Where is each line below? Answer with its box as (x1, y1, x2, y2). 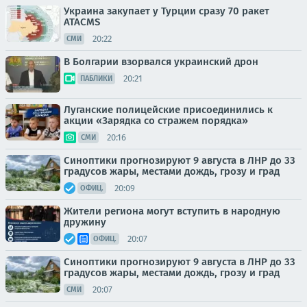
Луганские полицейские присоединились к (64, 103, 273, 116)
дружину (64, 216, 106, 228)
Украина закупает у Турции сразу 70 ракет (64, 5, 269, 17)
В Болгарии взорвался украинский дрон (64, 56, 258, 68)
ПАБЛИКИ (80, 74, 112, 83)
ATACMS (64, 16, 100, 28)
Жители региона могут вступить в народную (64, 205, 280, 217)
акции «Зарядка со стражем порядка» (64, 114, 248, 127)
